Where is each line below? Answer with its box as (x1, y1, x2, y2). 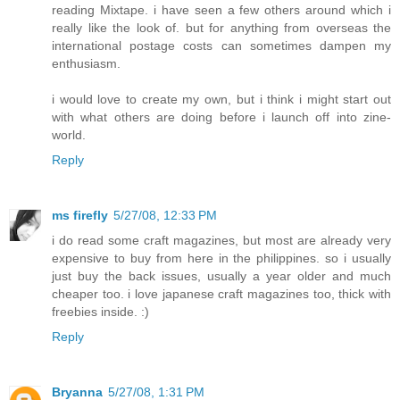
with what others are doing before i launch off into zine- (52, 110, 391, 125)
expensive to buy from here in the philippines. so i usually (52, 251, 391, 266)
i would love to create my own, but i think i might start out (52, 92, 391, 107)
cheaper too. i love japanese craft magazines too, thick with (52, 287, 391, 302)
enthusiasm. (52, 56, 121, 71)
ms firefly (52, 208, 108, 223)
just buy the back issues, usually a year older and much (52, 269, 391, 284)
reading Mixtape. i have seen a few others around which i (52, 3, 391, 18)
